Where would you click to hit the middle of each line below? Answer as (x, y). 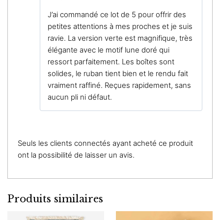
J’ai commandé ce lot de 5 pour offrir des (117, 14)
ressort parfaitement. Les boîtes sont (111, 61)
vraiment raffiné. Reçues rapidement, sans (119, 85)
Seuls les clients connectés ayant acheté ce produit (105, 143)
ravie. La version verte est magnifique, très (120, 38)
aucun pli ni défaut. (80, 97)
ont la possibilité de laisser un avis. (76, 155)
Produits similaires (55, 199)
